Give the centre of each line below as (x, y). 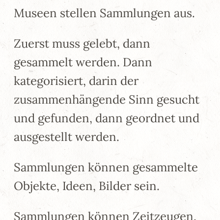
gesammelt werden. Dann (83, 62)
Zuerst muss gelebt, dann (82, 43)
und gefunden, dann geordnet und (107, 118)
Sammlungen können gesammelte (106, 167)
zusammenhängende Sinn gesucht (107, 99)
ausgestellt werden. (67, 137)
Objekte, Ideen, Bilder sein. (87, 186)
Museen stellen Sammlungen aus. (104, 13)
